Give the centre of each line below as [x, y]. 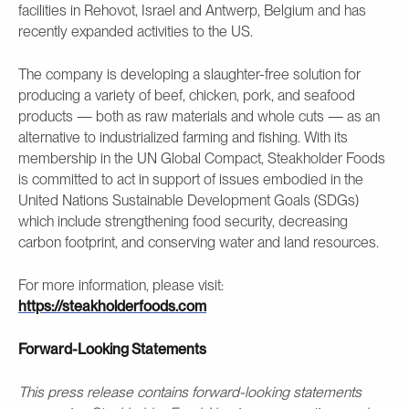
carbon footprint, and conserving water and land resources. [199, 243]
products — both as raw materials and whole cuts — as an [199, 117]
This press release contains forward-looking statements [190, 393]
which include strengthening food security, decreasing [183, 222]
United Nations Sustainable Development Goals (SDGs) [189, 201]
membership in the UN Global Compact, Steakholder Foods [202, 159]
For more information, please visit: [121, 286]
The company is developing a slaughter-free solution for [189, 75]
